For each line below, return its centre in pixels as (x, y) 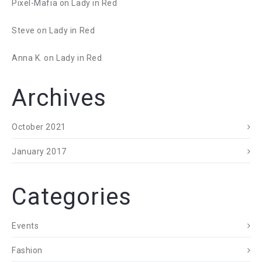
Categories (72, 197)
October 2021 (39, 127)
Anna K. (27, 58)
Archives (59, 98)
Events (25, 226)
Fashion (27, 250)
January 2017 (39, 151)
